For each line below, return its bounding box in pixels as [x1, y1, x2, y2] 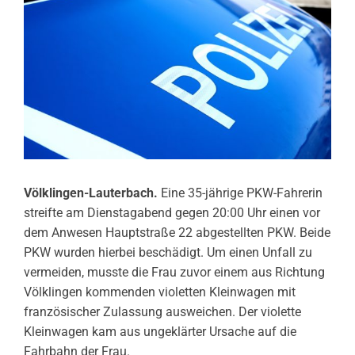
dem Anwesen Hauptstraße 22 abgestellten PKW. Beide [24, 225, 330, 241]
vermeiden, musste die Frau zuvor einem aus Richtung [24, 265, 325, 281]
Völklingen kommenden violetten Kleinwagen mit [24, 284, 296, 300]
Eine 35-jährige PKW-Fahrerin [161, 185, 323, 201]
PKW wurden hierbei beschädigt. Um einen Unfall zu [24, 245, 312, 261]
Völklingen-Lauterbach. [24, 185, 161, 201]
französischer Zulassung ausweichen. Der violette [24, 304, 301, 320]
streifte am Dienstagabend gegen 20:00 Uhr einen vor [24, 205, 320, 221]
